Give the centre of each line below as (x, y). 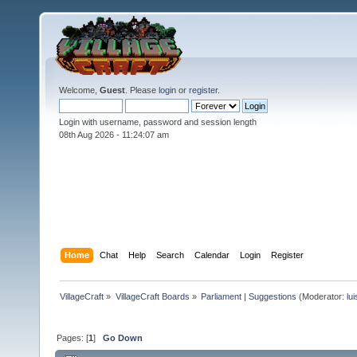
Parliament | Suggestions (248, 296)
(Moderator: (321, 296)
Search (171, 255)
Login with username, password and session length (158, 122)
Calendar (212, 255)
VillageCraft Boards (152, 296)
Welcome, (79, 90)
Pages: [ (73, 337)
